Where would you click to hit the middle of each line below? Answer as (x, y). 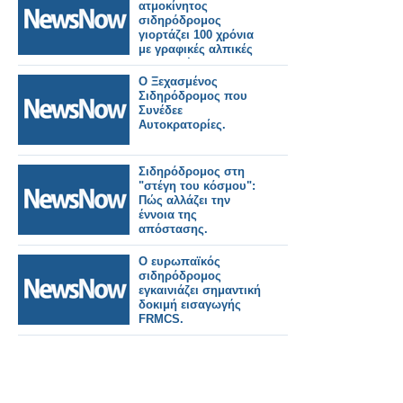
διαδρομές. (170, 63)
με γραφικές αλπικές (196, 49)
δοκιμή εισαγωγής (190, 304)
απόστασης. (173, 229)
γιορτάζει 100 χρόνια (196, 35)
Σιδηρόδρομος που (193, 96)
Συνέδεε (161, 110)
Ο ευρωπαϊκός (179, 261)
